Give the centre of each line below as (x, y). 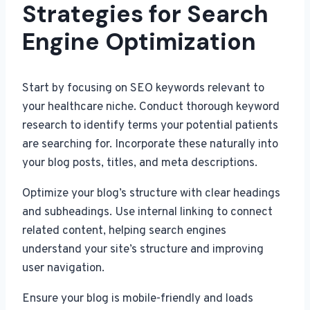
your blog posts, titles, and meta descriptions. (140, 163)
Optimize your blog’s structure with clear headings (151, 193)
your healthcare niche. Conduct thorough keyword (151, 107)
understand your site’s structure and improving (143, 249)
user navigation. (63, 268)
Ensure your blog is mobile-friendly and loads (138, 299)
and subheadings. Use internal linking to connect (147, 212)
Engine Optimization (139, 42)
